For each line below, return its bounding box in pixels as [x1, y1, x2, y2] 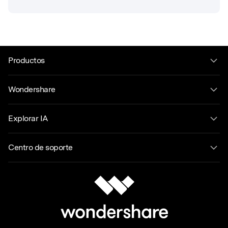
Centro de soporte [8, 142, 73, 152]
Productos [8, 55, 45, 65]
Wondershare [8, 84, 55, 94]
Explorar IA [8, 113, 48, 123]
